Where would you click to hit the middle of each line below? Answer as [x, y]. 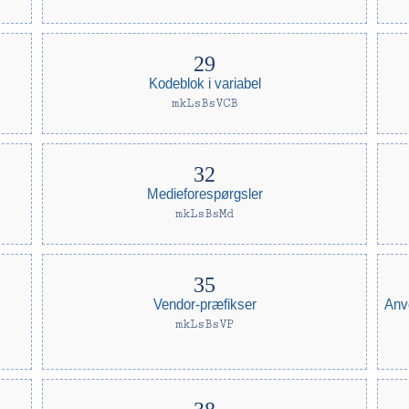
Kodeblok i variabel [204, 84]
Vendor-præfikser [204, 304]
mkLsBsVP [204, 324]
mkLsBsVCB [204, 103]
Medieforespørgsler [204, 194]
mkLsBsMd [204, 214]
